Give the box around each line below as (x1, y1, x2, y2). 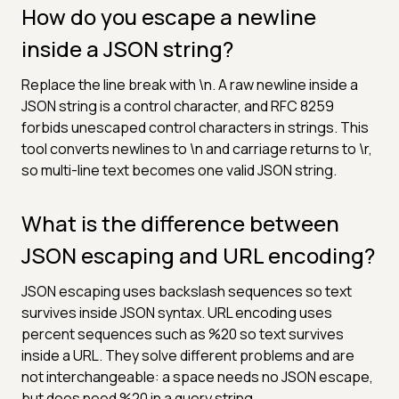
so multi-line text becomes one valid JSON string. (21, 159, 337, 180)
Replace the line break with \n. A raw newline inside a (21, 74, 358, 94)
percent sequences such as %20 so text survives (21, 323, 344, 344)
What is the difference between (21, 208, 339, 238)
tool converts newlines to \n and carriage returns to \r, (21, 138, 372, 159)
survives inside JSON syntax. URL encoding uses (21, 302, 332, 322)
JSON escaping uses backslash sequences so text (21, 281, 352, 301)
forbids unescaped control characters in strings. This (21, 117, 369, 137)
